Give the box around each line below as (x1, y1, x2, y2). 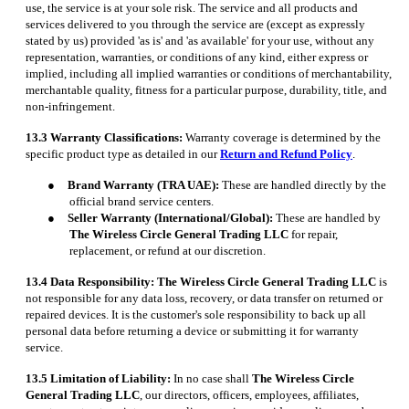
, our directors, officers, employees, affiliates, (140, 388, 359, 403)
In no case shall (171, 372, 252, 386)
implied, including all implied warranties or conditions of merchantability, (26, 67, 392, 81)
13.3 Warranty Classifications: (26, 131, 183, 145)
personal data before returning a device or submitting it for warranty (26, 324, 359, 339)
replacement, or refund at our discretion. (69, 244, 266, 258)
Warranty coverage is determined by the (183, 131, 381, 145)
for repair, (288, 227, 338, 242)
